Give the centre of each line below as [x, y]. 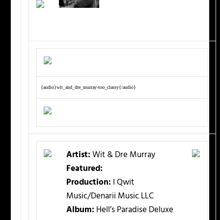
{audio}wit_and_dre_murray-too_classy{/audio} [89, 87]
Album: [81, 210]
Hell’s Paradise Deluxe [134, 210]
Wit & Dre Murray [123, 155]
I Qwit [123, 183]
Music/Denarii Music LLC [110, 196]
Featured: [85, 169]
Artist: [79, 155]
